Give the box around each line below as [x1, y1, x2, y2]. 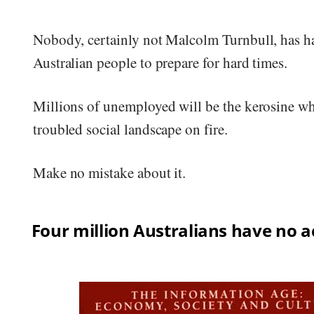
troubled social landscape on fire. [32, 118, 228, 139]
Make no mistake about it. [32, 162, 186, 182]
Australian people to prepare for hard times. [32, 52, 288, 72]
